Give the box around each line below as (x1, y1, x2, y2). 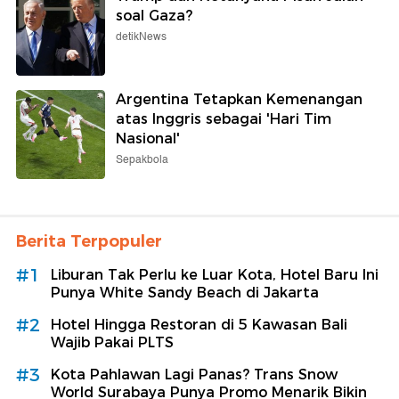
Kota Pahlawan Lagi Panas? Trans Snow (51, 365, 338, 383)
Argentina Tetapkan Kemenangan (116, 90, 362, 108)
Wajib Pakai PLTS (51, 333, 174, 351)
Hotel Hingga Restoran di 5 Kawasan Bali (51, 315, 347, 333)
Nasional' (116, 129, 180, 147)
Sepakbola (116, 151, 168, 168)
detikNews (116, 28, 167, 45)
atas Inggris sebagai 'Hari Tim (116, 110, 331, 127)
